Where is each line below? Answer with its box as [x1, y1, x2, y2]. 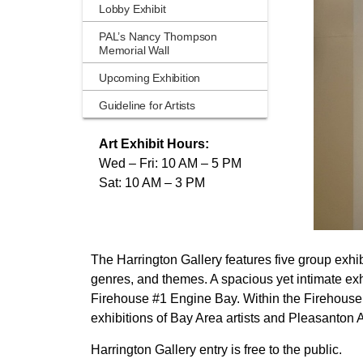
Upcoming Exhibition [99, 72, 201, 84]
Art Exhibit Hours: [99, 137, 212, 151]
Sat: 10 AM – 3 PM [99, 176, 205, 190]
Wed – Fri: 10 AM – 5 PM [99, 156, 241, 170]
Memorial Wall [99, 45, 169, 57]
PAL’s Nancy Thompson [99, 31, 218, 43]
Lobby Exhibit [99, 3, 166, 15]
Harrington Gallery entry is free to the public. [91, 342, 342, 357]
